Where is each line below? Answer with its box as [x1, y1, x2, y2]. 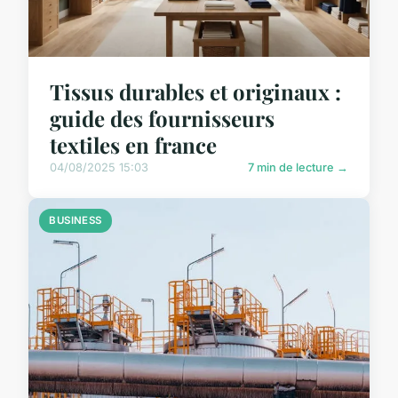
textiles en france [50, 131, 217, 160]
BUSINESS [49, 214, 102, 227]
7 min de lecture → [248, 161, 348, 175]
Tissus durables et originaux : [50, 77, 341, 107]
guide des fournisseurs [50, 104, 275, 133]
